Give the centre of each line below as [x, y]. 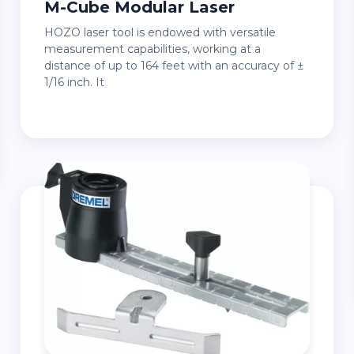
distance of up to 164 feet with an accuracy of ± [174, 66]
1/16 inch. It [74, 82]
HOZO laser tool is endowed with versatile [49, 32]
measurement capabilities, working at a [152, 49]
